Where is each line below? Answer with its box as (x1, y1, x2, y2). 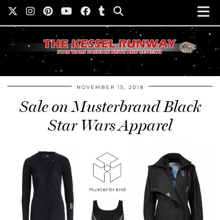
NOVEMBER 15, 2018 (76, 84, 144, 91)
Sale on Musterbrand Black (19, 97, 201, 116)
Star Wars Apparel (48, 116, 172, 135)
